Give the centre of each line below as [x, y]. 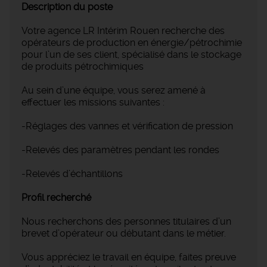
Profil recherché [56, 198]
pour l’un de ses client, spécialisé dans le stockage [131, 55]
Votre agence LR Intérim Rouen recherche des [123, 31]
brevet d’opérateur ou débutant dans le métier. [124, 234]
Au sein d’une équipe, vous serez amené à [114, 91]
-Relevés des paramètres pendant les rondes [120, 150]
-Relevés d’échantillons [72, 174]
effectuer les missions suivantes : [93, 103]
